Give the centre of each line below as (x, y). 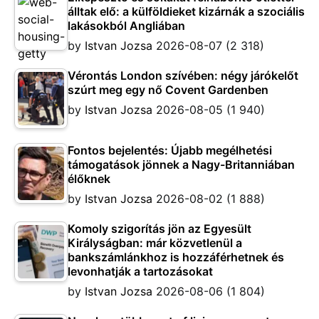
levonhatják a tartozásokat (140, 272)
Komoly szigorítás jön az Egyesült (159, 229)
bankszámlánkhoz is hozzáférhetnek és (176, 257)
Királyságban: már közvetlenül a (155, 243)
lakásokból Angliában (126, 26)
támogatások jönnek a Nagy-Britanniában (181, 165)
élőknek (89, 179)
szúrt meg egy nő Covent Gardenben (168, 90)
